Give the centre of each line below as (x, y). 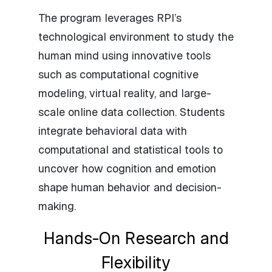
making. (57, 206)
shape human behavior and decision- (130, 187)
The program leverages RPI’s (110, 18)
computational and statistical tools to (131, 149)
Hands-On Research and (136, 238)
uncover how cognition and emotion (127, 168)
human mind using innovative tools (124, 55)
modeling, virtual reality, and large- (125, 93)
